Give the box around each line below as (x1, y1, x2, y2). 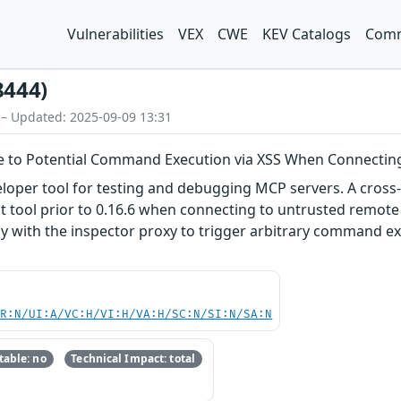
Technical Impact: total (71, 351, 196, 367)
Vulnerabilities (67, 24, 164, 44)
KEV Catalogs (262, 24, 351, 44)
